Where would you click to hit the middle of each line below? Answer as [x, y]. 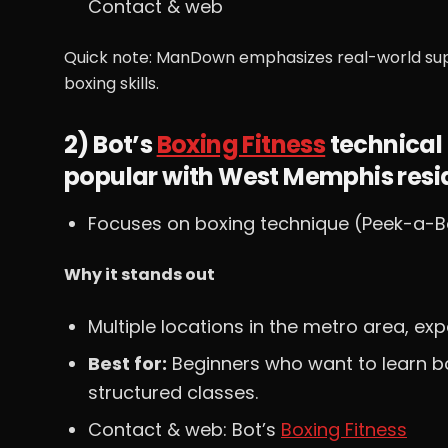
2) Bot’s [110, 144]
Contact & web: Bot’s [184, 429]
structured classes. [173, 392]
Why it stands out [139, 274]
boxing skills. [111, 83]
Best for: [127, 363]
